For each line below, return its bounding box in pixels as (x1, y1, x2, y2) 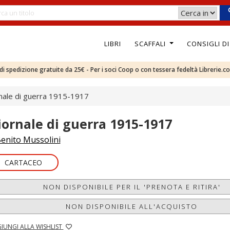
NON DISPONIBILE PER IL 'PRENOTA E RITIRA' (43, 182, 221, 191)
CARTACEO (4, 158, 42, 167)
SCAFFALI (134, 39, 168, 48)
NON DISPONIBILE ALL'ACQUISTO (66, 202, 198, 211)
